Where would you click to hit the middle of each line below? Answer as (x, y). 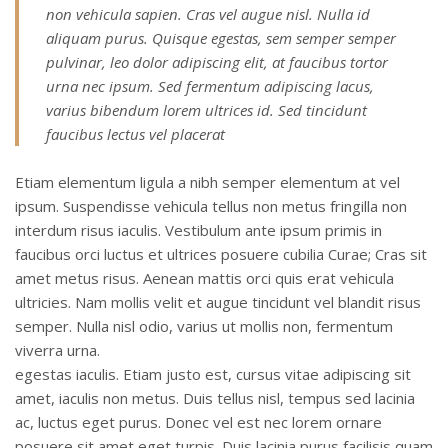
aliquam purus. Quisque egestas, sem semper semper (221, 37)
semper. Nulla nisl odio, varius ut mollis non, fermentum (204, 325)
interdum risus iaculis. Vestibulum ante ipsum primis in (198, 229)
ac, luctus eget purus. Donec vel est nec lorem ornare (198, 421)
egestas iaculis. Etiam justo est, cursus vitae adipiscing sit (213, 373)
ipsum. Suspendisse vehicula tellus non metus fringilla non (211, 205)
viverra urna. (57, 349)
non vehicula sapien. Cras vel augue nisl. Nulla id (208, 13)
